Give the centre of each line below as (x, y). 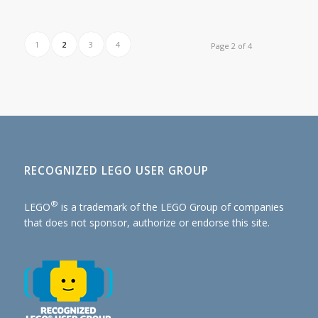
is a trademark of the (109, 207)
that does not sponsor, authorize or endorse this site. (147, 223)
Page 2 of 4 (232, 45)
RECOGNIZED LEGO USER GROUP (116, 170)
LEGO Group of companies (222, 207)
